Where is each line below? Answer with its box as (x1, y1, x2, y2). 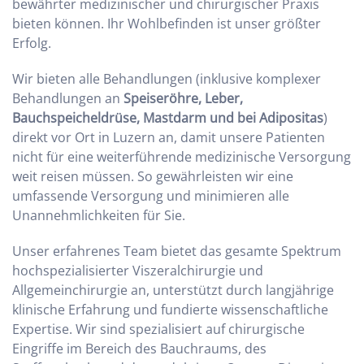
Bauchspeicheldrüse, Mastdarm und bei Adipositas (12, 109, 323, 128)
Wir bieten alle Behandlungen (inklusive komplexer (12, 70, 321, 89)
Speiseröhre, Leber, (123, 89, 243, 108)
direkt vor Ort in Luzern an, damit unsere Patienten (12, 128, 325, 147)
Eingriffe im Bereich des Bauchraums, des (12, 340, 266, 358)
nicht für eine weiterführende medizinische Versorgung (12, 148, 351, 167)
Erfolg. (12, 34, 51, 53)
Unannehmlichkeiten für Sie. (12, 206, 185, 225)
